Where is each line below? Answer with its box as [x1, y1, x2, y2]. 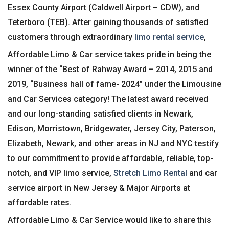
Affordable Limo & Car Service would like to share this [8, 215, 211, 225]
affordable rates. [8, 198, 72, 208]
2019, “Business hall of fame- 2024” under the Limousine [8, 79, 221, 89]
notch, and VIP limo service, [8, 168, 113, 178]
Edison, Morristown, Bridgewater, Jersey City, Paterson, [8, 124, 216, 134]
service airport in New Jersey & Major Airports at [8, 183, 190, 193]
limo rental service [132, 32, 204, 42]
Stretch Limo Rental [113, 168, 187, 178]
